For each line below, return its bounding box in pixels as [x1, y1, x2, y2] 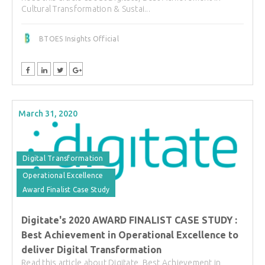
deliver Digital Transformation [21, 244, 161, 256]
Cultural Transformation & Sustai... [21, 4, 150, 14]
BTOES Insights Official [39, 35, 119, 43]
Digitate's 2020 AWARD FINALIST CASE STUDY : [21, 215, 237, 226]
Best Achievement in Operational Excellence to [21, 230, 238, 241]
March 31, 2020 [18, 109, 77, 119]
